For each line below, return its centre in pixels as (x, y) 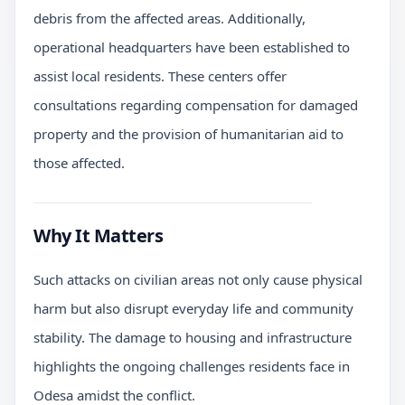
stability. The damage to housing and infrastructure (193, 337)
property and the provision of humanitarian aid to (188, 133)
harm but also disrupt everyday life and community (193, 308)
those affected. (79, 162)
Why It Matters (98, 235)
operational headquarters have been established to (192, 47)
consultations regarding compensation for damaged (196, 104)
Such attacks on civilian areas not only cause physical (198, 279)
